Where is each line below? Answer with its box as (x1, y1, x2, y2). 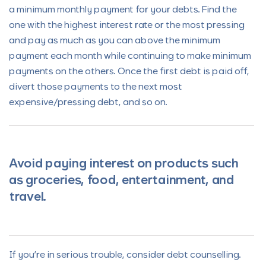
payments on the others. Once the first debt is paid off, (9, 67, 249, 77)
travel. (9, 191, 46, 204)
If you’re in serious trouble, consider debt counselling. (9, 251, 241, 260)
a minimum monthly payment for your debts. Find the (9, 5, 237, 15)
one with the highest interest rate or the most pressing (9, 21, 245, 30)
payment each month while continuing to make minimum (9, 52, 251, 61)
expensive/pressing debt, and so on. (9, 98, 167, 107)
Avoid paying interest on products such (9, 158, 239, 170)
